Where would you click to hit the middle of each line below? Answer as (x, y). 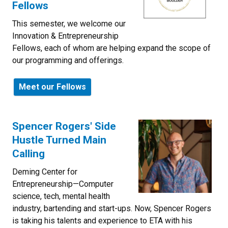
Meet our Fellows (52, 87)
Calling (28, 153)
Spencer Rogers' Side (64, 126)
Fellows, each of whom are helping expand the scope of (111, 48)
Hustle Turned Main (59, 140)
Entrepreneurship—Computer (63, 184)
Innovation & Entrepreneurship (65, 36)
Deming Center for (45, 172)
